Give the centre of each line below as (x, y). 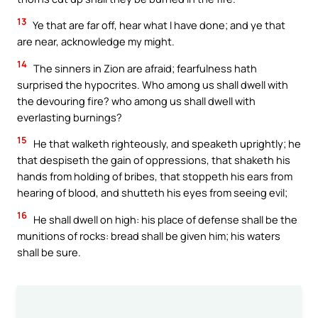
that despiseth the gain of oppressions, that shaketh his (154, 160)
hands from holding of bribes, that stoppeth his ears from (155, 176)
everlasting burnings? (70, 117)
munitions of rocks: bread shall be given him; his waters (149, 235)
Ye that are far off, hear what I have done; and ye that (158, 25)
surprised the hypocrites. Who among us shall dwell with (153, 84)
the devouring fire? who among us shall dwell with (136, 100)
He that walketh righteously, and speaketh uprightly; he (166, 144)
